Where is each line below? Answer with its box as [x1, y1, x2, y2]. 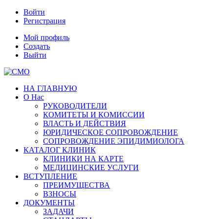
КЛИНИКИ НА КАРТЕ [43, 154, 124, 163]
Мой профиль [23, 33, 69, 42]
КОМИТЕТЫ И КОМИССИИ [43, 110, 145, 119]
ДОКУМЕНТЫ [23, 198, 75, 207]
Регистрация [23, 17, 66, 25]
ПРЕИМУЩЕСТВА [43, 181, 110, 189]
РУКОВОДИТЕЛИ [43, 102, 107, 110]
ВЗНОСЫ [43, 190, 76, 198]
